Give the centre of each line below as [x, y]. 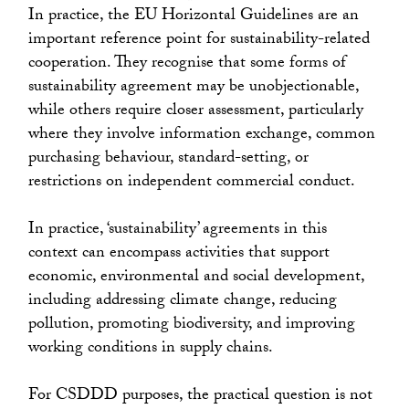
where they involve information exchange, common [202, 135]
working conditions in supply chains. [151, 349]
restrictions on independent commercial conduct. [192, 183]
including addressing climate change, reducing [183, 301]
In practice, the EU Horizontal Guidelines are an [194, 16]
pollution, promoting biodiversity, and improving [192, 325]
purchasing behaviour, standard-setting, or [169, 159]
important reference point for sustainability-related [199, 40]
